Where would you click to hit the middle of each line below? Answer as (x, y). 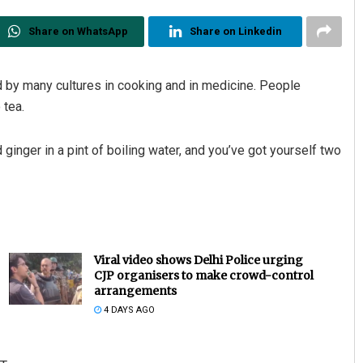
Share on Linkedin (235, 32)
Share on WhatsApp (78, 32)
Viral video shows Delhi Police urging (198, 261)
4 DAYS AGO (128, 310)
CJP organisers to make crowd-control (203, 276)
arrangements (135, 291)
